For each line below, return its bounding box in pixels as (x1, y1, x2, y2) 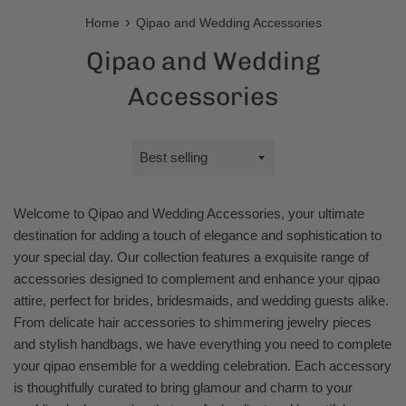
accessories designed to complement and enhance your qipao (14, 270, 380, 286)
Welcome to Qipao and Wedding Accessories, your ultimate (14, 205, 364, 221)
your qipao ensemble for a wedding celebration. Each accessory (14, 357, 391, 373)
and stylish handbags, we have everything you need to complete (14, 335, 391, 352)
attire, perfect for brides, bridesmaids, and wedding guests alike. (14, 292, 389, 308)
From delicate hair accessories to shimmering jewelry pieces (14, 314, 372, 330)
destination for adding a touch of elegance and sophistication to (14, 227, 382, 243)
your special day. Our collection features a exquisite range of (14, 248, 369, 265)
